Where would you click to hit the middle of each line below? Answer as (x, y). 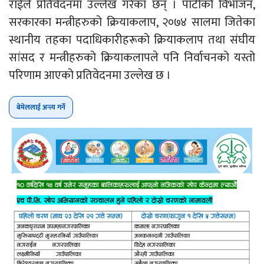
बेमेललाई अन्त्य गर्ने (41, 108)
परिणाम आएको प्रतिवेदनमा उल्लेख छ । (90, 76)
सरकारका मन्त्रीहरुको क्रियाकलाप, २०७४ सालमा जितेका (132, 23)
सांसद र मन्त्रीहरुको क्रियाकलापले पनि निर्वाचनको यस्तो (132, 58)
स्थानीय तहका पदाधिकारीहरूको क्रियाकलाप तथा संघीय (132, 40)
